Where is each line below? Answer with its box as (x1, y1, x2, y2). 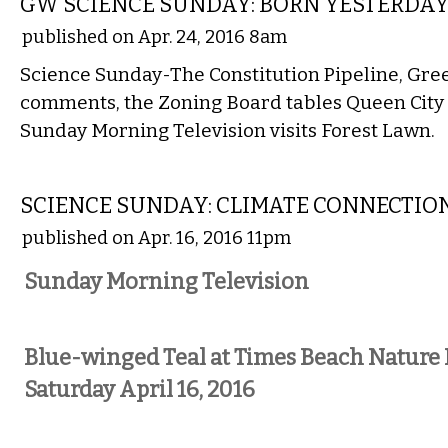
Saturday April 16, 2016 (24, 377, 255, 403)
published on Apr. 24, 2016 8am (22, 26, 287, 48)
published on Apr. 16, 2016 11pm (22, 227, 291, 249)
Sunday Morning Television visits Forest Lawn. (20, 119, 435, 142)
